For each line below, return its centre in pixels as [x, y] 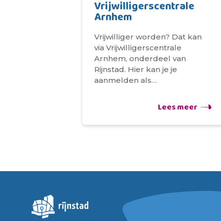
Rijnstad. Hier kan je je [136, 70]
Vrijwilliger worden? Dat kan [148, 37]
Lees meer [177, 108]
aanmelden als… [126, 80]
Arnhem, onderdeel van [140, 59]
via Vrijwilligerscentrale [138, 48]
